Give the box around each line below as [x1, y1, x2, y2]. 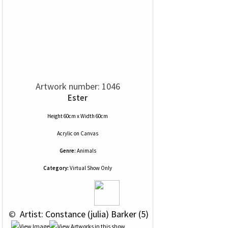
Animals [76, 147, 96, 154]
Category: [43, 164, 69, 172]
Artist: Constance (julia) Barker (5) [18, 208, 149, 220]
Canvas [80, 130, 98, 137]
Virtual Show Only [69, 164, 112, 172]
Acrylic [57, 130, 73, 137]
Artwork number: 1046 [35, 80, 120, 92]
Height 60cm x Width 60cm [47, 112, 108, 120]
